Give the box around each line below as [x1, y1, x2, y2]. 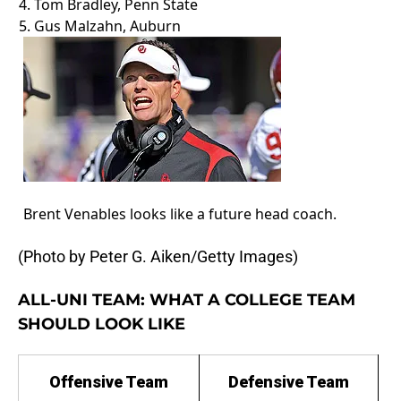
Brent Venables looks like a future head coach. [23, 204, 337, 225]
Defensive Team [228, 372, 349, 392]
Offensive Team [49, 372, 168, 392]
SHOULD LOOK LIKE [18, 314, 185, 335]
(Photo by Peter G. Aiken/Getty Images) [18, 247, 298, 267]
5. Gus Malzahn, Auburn [19, 16, 181, 37]
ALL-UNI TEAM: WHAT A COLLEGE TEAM [18, 290, 355, 311]
